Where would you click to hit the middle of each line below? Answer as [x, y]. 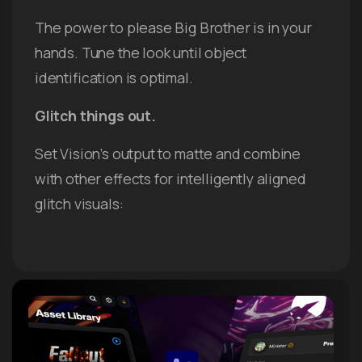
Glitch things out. [95, 116]
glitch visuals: [79, 204]
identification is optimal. [114, 78]
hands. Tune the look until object [141, 53]
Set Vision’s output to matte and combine [168, 154]
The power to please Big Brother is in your [173, 28]
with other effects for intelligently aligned [170, 179]
